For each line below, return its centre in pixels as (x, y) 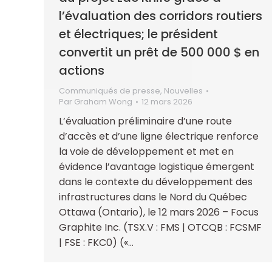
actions (82, 70)
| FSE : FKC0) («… (96, 242)
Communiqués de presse (110, 90)
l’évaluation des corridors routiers (161, 15)
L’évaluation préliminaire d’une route (145, 121)
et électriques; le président (138, 34)
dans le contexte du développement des (156, 182)
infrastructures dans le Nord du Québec (153, 197)
